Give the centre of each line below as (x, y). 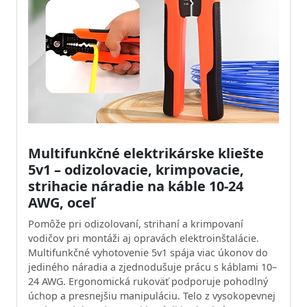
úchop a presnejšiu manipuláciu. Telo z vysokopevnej (152, 296)
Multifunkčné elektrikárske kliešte (146, 153)
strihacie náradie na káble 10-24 (136, 186)
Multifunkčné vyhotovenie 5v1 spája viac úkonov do (148, 253)
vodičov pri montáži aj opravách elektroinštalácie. (144, 238)
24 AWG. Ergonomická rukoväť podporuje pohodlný (148, 281)
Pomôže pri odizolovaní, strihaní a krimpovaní (136, 224)
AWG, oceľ (61, 202)
